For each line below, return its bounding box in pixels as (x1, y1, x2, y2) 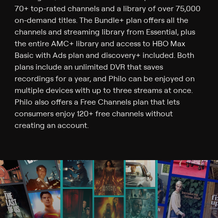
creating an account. (15, 120, 89, 130)
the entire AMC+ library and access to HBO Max (15, 38, 186, 48)
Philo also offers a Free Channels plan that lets (15, 97, 180, 107)
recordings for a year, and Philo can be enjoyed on (15, 73, 195, 83)
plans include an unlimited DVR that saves (15, 62, 163, 72)
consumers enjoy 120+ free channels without (15, 109, 173, 118)
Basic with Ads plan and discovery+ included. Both (15, 50, 195, 60)
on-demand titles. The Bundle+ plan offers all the (15, 15, 189, 25)
